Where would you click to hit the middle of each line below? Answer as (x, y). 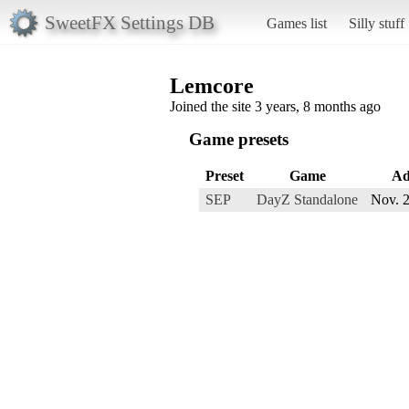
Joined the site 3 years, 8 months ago (275, 106)
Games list (296, 23)
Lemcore (212, 85)
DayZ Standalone (307, 199)
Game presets (239, 139)
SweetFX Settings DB (129, 22)
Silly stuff (376, 23)
